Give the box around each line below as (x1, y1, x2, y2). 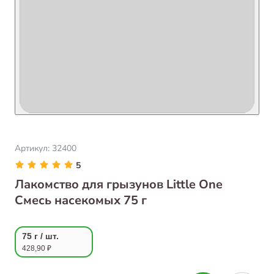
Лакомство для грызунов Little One (15, 176, 223, 193)
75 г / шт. (22, 231, 59, 241)
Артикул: (15, 143, 52, 154)
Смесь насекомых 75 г (15, 192, 147, 209)
